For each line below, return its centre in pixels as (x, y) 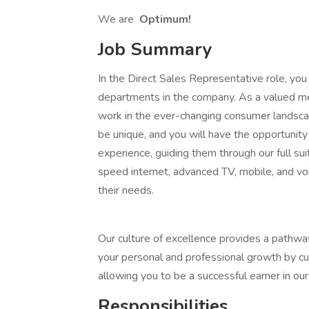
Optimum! (164, 19)
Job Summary (155, 49)
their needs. (127, 190)
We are (117, 19)
